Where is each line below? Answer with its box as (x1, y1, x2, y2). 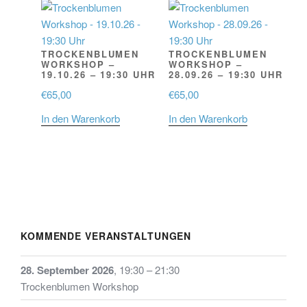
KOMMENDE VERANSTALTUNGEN (21, 229, 192, 243)
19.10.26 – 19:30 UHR (41, 67, 156, 81)
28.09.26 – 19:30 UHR (169, 67, 284, 81)
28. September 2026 (21, 262, 114, 278)
